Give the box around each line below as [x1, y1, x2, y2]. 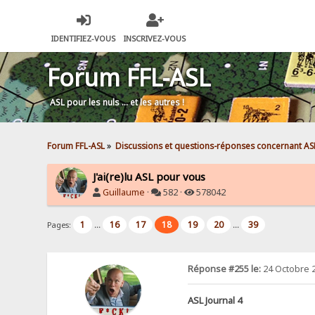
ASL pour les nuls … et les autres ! [50, 96, 185, 108]
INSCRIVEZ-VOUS [124, 33, 186, 44]
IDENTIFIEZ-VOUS [51, 33, 116, 44]
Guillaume [103, 186, 146, 198]
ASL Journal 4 [187, 294, 242, 307]
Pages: [47, 219, 74, 230]
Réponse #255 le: [187, 263, 261, 276]
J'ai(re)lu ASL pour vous [93, 169, 206, 184]
